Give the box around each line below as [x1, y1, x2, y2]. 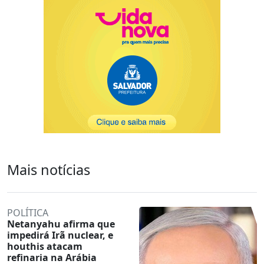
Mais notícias [7, 160, 90, 179]
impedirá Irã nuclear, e [7, 228, 113, 242]
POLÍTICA [7, 206, 48, 219]
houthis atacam [7, 239, 82, 253]
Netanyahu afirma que [7, 217, 115, 230]
